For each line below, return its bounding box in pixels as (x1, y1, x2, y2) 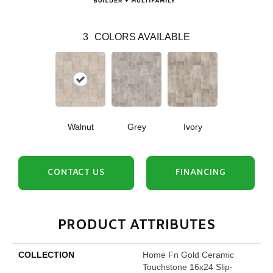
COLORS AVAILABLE (94, 31, 190, 42)
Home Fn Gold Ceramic (143, 249, 234, 260)
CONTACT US (47, 166, 105, 179)
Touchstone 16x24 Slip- (143, 261, 233, 272)
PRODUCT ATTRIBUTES (57, 216, 216, 235)
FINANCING (175, 166, 226, 179)
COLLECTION (18, 249, 74, 260)
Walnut (67, 121, 94, 132)
